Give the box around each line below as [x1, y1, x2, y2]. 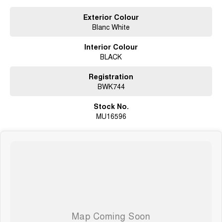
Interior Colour [84, 41, 138, 52]
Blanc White [92, 21, 130, 32]
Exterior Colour [83, 11, 139, 22]
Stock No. [93, 101, 129, 111]
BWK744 [97, 81, 125, 91]
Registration [89, 71, 133, 81]
